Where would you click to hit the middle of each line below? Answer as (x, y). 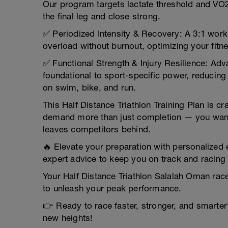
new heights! (68, 218)
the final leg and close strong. (102, 16)
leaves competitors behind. (97, 129)
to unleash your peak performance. (112, 188)
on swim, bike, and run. (90, 88)
